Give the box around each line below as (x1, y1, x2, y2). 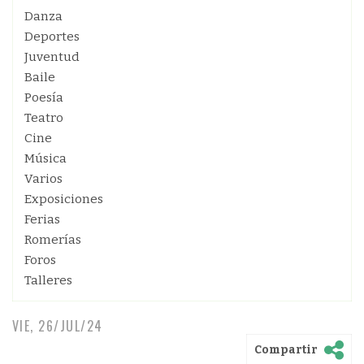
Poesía (24, 90, 63, 105)
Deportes (24, 29, 80, 44)
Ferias (24, 212, 60, 227)
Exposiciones (24, 192, 103, 206)
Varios (24, 171, 63, 186)
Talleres (24, 273, 72, 288)
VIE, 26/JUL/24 (12, 316, 103, 336)
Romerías (24, 232, 81, 247)
